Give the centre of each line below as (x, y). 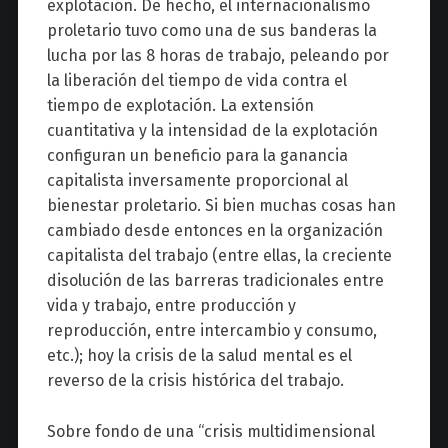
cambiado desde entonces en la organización (214, 231)
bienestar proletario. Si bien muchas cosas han (221, 206)
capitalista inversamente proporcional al (197, 181)
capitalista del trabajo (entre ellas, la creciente (219, 256)
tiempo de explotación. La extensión (180, 106)
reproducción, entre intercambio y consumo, (211, 331)
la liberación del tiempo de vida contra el (196, 81)
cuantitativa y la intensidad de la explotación (212, 131)
